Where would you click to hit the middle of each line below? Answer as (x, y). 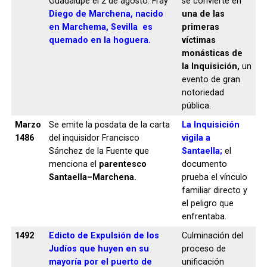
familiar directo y (214, 190)
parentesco (122, 164)
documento (204, 164)
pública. (196, 105)
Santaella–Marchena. (92, 177)
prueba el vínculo (214, 177)
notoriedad (203, 92)
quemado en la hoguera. (100, 40)
